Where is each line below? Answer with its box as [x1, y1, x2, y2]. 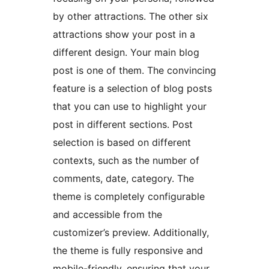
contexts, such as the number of [53, 154, 199, 167]
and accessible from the [53, 208, 162, 221]
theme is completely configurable [53, 190, 205, 203]
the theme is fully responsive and [53, 244, 203, 257]
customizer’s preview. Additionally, [53, 226, 209, 239]
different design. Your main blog [53, 46, 199, 59]
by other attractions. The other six [53, 10, 208, 23]
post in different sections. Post [53, 118, 193, 131]
